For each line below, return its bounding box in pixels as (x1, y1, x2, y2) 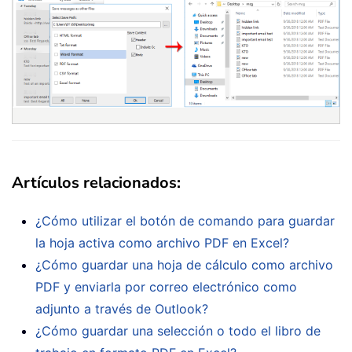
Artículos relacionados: (12, 171, 181, 193)
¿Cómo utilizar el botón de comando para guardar (35, 212, 335, 229)
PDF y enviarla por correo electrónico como (35, 278, 297, 295)
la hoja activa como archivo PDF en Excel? (35, 234, 289, 251)
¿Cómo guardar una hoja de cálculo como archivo (35, 256, 333, 273)
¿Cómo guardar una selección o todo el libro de (35, 322, 321, 339)
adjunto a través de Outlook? (35, 300, 208, 317)
